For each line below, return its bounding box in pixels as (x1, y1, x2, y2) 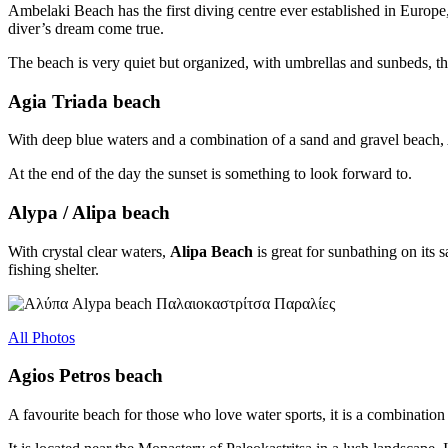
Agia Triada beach (8, 90, 161, 112)
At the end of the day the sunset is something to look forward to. (8, 165, 412, 183)
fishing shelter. (8, 260, 99, 278)
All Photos (8, 328, 75, 346)
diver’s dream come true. (8, 19, 164, 37)
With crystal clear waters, (8, 242, 170, 260)
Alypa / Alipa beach (8, 202, 170, 224)
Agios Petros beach (8, 365, 163, 387)
